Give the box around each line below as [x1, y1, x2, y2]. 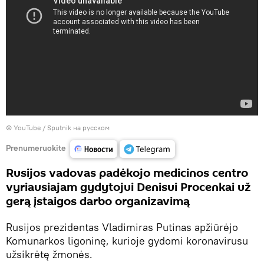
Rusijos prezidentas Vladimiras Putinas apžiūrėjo [6, 220, 238, 234]
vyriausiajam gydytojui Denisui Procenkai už [6, 179, 251, 196]
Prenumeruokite [6, 142, 66, 153]
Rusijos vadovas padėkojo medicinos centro [6, 165, 248, 181]
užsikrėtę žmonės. [6, 247, 93, 261]
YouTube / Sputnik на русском [14, 123, 110, 132]
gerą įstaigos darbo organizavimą [6, 193, 190, 210]
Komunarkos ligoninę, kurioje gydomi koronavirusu [6, 234, 248, 247]
